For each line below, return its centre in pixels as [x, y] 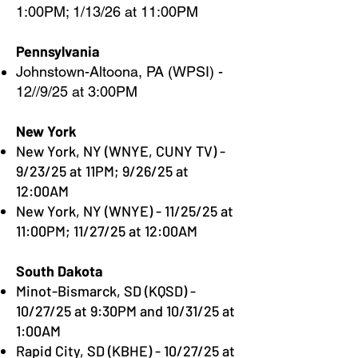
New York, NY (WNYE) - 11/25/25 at [125, 211]
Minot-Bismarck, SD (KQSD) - [106, 291]
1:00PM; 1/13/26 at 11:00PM [107, 12]
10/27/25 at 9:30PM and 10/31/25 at [125, 311]
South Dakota [60, 271]
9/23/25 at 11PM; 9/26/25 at [102, 171]
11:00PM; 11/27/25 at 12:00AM [107, 231]
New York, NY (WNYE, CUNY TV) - [121, 151]
